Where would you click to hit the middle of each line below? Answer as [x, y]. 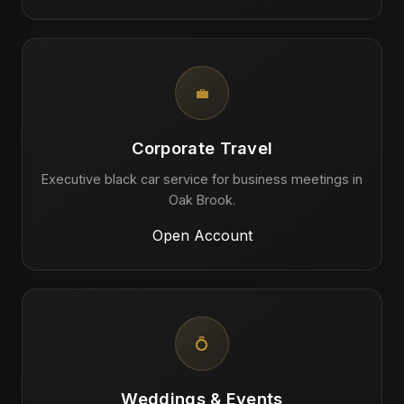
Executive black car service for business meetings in [202, 179]
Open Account [202, 235]
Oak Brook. [202, 200]
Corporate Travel [202, 148]
